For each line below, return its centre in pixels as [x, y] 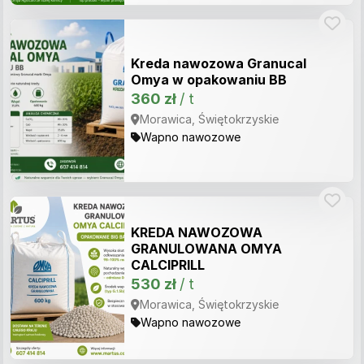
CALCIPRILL [168, 265]
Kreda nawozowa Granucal [219, 63]
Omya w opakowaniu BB [209, 80]
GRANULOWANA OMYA [206, 249]
